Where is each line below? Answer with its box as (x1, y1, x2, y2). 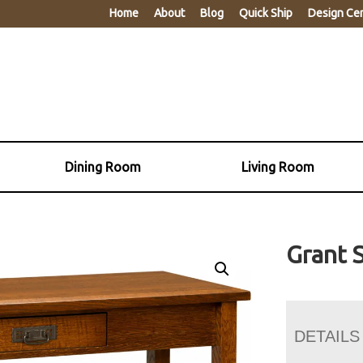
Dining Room (65, 159, 142, 174)
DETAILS (294, 327, 361, 345)
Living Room (241, 159, 314, 174)
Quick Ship (239, 6, 293, 19)
